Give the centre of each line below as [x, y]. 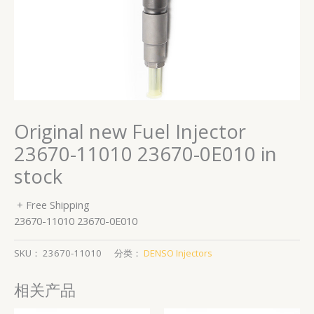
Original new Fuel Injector [130, 131]
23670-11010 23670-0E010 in [145, 153]
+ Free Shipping [53, 205]
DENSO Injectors [178, 253]
